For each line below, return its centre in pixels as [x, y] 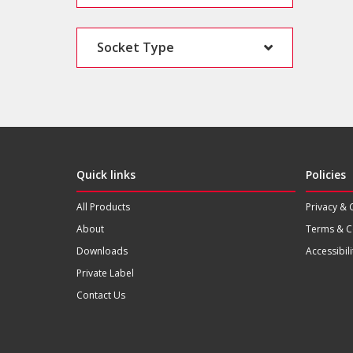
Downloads [102, 251]
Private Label [105, 273]
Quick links [106, 174]
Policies [325, 174]
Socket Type [136, 47]
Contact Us [101, 295]
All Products [103, 206]
